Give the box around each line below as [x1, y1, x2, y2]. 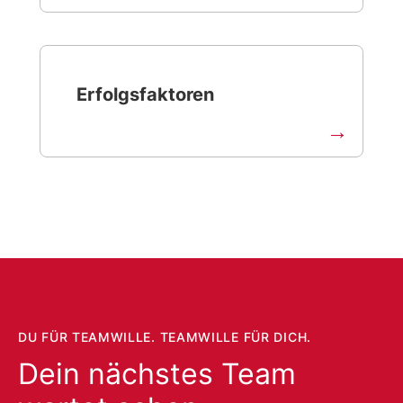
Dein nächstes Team [18, 356, 296, 391]
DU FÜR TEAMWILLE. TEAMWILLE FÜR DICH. [18, 329, 311, 345]
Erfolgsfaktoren [76, 84, 214, 105]
